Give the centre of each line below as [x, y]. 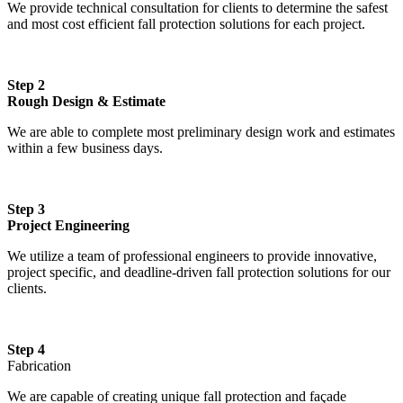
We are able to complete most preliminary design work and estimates [201, 131]
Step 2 [26, 85]
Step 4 [26, 349]
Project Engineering [68, 225]
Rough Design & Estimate [86, 101]
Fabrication [39, 365]
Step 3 [26, 209]
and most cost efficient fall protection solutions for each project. [186, 23]
